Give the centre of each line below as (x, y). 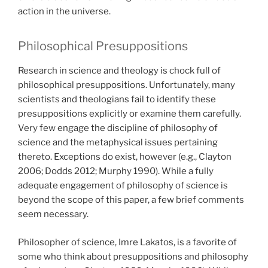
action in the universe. (64, 11)
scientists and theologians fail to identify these (117, 100)
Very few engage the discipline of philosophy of (118, 128)
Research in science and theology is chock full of (119, 71)
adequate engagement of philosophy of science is (123, 186)
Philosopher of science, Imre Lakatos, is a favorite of (127, 242)
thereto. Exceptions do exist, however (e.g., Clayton (125, 157)
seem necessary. (53, 214)
